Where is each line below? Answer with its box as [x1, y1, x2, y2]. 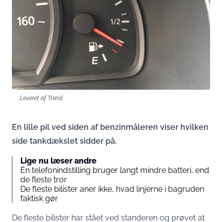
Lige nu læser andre [20, 156, 97, 166]
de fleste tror [20, 174, 67, 184]
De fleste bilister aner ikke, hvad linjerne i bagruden [20, 184, 204, 194]
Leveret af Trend [20, 94, 62, 102]
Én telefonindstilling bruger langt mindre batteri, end [20, 165, 209, 175]
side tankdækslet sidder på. [12, 136, 116, 146]
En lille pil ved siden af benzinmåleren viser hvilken [12, 122, 209, 132]
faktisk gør [20, 193, 58, 203]
